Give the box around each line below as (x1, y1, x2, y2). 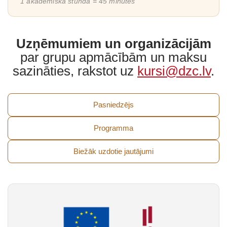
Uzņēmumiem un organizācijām (16, 36, 211, 51)
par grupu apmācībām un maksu (20, 50, 207, 65)
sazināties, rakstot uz (13, 63, 137, 79)
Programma (94, 124, 133, 132)
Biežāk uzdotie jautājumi (73, 147, 154, 156)
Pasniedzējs (93, 100, 134, 109)
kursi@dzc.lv (137, 63, 211, 79)
